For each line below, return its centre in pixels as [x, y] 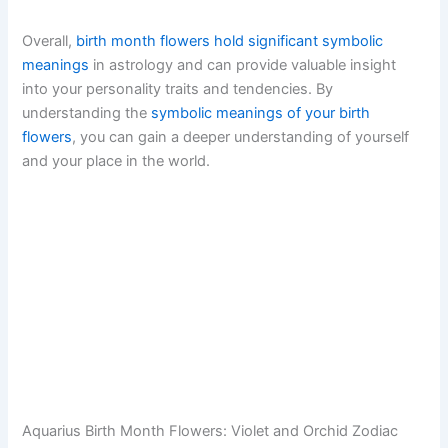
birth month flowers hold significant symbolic [230, 41]
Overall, [49, 41]
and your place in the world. [116, 161]
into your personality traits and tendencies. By [178, 89]
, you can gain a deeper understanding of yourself [241, 137]
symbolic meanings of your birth [261, 113]
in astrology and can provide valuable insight [243, 65]
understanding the [87, 113]
